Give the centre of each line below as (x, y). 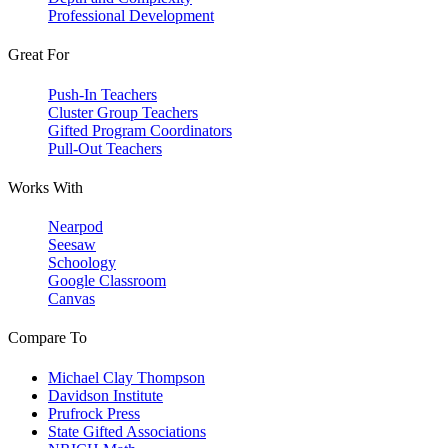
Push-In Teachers (102, 94)
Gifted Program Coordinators (140, 130)
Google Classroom (107, 281)
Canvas (71, 299)
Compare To (47, 338)
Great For (38, 55)
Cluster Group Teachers (123, 112)
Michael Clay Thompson (126, 377)
